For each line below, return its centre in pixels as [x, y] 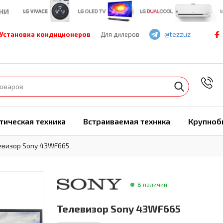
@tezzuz [177, 34]
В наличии [152, 184]
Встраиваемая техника [127, 121]
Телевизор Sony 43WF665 [119, 209]
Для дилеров [120, 34]
